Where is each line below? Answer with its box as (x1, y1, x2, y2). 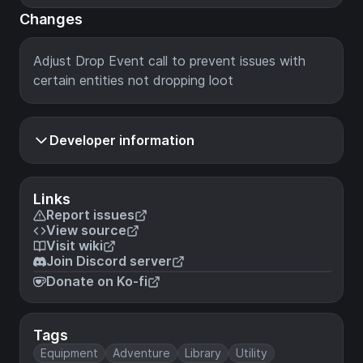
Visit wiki (46, 237, 103, 254)
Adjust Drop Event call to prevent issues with (33, 53, 305, 69)
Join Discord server (46, 253, 172, 269)
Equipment (41, 346, 98, 360)
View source (46, 222, 126, 238)
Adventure (113, 346, 170, 360)
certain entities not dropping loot (33, 72, 233, 88)
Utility (236, 346, 267, 360)
